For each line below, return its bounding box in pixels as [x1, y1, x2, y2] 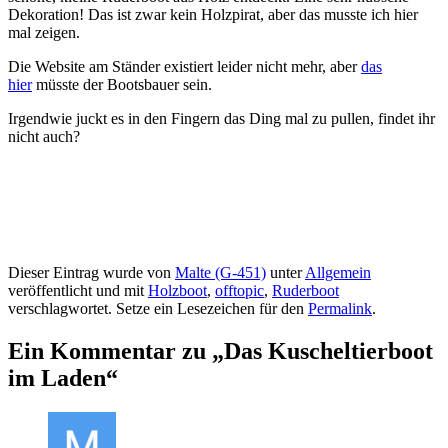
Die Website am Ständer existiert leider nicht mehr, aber [8, 58, 361, 76]
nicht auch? [8, 128, 80, 146]
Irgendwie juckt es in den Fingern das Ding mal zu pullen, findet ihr [8, 110, 435, 128]
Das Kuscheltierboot [224, 338, 433, 365]
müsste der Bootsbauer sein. [32, 76, 212, 94]
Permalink [308, 300, 372, 318]
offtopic [215, 282, 264, 300]
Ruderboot [272, 282, 339, 300]
